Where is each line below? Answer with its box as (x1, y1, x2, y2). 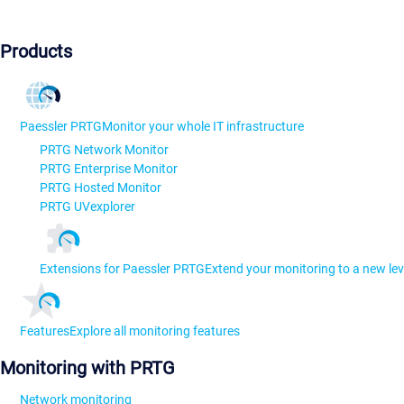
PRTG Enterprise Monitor (40, 161, 178, 177)
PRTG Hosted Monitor (40, 180, 161, 196)
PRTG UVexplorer (40, 199, 135, 215)
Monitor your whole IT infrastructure (102, 119, 304, 134)
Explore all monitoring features (69, 324, 240, 339)
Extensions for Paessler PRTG (40, 262, 205, 277)
